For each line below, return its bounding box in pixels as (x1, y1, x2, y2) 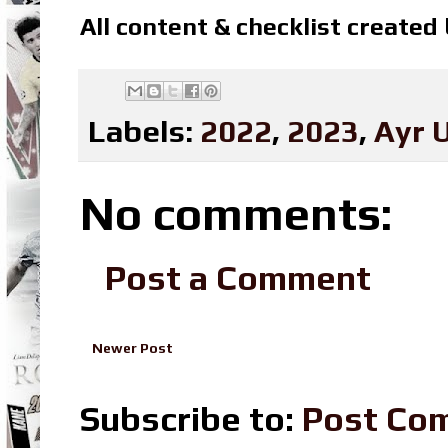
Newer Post (92, 339, 173, 356)
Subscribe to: (80, 398, 302, 439)
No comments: (80, 186, 392, 240)
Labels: (88, 112, 200, 149)
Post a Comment (105, 257, 371, 298)
